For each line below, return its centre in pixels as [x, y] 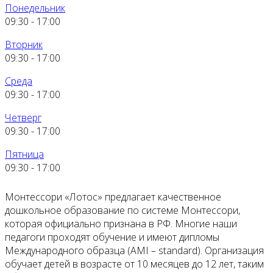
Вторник [24, 45]
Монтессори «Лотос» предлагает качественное [113, 197]
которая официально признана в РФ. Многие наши [121, 224]
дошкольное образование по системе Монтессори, [122, 211]
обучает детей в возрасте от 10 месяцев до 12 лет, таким [134, 264]
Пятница [24, 154]
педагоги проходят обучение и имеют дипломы [112, 237]
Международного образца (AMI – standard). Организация [134, 251]
